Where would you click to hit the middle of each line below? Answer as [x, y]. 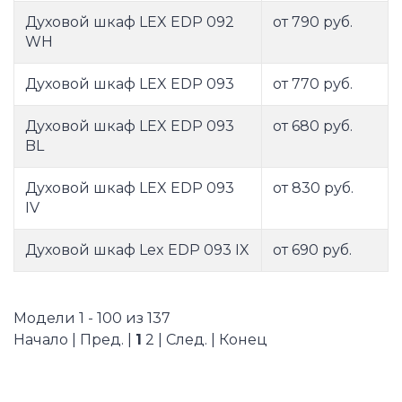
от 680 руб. [313, 127]
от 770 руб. [313, 84]
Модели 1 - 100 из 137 [92, 319]
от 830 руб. [313, 188]
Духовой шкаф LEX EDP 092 [130, 22]
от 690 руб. [312, 250]
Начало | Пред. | [74, 340]
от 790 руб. [313, 22]
